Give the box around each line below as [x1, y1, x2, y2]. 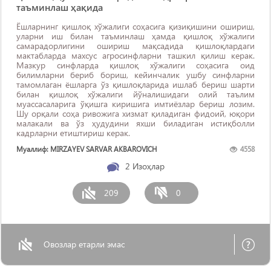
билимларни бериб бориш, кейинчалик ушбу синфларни [16, 69, 255, 80]
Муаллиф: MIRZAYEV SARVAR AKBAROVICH [16, 145, 157, 154]
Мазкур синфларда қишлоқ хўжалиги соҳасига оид [16, 59, 255, 71]
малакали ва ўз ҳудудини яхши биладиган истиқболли [16, 117, 255, 129]
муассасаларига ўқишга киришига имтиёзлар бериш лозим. [16, 98, 255, 109]
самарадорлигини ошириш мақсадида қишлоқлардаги [16, 40, 255, 51]
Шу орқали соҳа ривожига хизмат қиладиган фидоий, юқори [16, 108, 255, 119]
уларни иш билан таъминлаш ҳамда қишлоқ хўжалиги [16, 30, 255, 42]
